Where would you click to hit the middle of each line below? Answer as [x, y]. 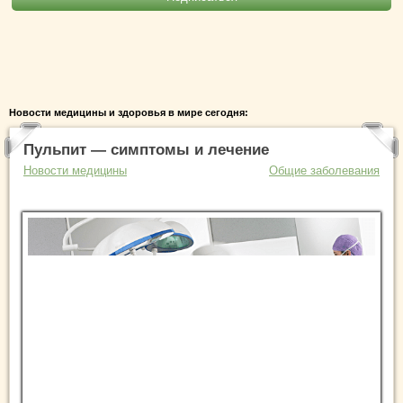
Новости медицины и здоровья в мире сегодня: [129, 112]
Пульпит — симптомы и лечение [146, 150]
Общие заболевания [324, 170]
